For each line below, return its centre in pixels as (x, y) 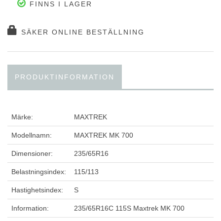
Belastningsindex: (39, 172)
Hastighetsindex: (37, 190)
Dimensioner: (32, 154)
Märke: (22, 117)
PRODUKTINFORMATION (65, 77)
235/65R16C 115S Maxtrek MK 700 (129, 208)
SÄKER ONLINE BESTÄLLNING (81, 32)
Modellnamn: (32, 135)
